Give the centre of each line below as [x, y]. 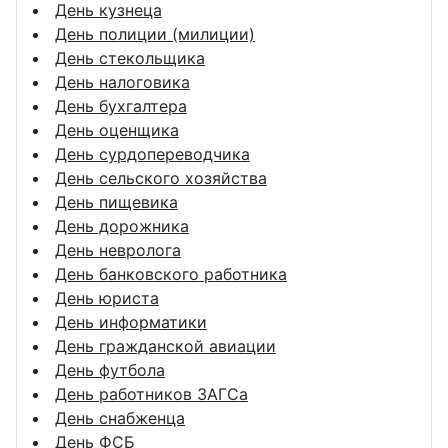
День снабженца [120, 417]
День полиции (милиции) [155, 33]
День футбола [110, 369]
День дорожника [122, 225]
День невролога [118, 249]
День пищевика [116, 201]
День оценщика [117, 129]
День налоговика [122, 81]
